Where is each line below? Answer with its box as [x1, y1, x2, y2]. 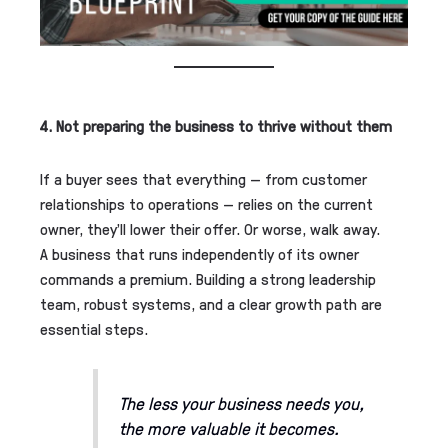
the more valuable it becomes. [118, 416, 339, 440]
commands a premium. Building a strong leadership [40, 268, 376, 290]
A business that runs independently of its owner [40, 243, 359, 265]
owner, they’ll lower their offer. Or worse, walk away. [40, 218, 380, 240]
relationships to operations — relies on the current [40, 193, 373, 215]
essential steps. [40, 318, 148, 340]
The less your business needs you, [118, 391, 364, 415]
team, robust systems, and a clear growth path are [40, 293, 382, 315]
